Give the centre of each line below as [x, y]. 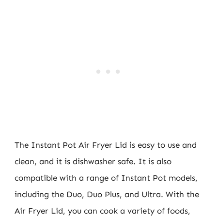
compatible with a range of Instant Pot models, [106, 178]
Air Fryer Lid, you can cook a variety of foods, [102, 210]
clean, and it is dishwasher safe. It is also [93, 161]
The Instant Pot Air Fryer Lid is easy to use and [106, 145]
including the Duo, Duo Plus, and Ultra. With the [107, 194]
